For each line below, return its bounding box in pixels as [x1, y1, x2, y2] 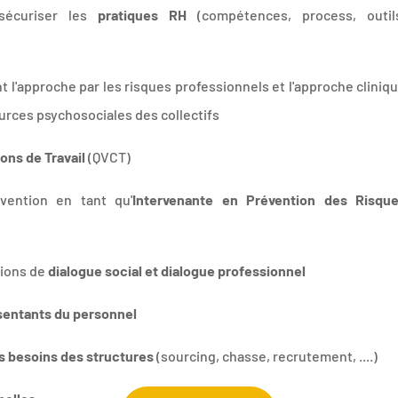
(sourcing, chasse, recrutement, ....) [154, 346, 378, 364]
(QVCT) [85, 147, 131, 165]
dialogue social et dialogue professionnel [48, 261, 306, 279]
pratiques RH [98, 5, 187, 23]
